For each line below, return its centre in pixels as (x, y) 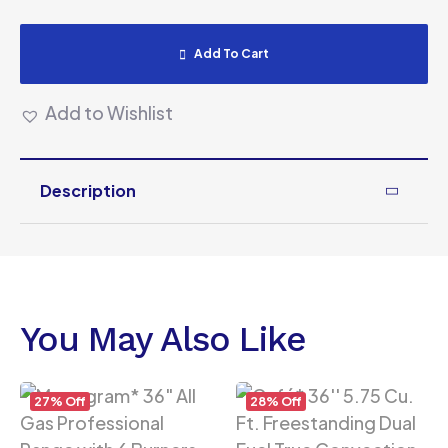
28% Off (276, 401)
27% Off (60, 401)
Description (88, 190)
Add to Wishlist (109, 112)
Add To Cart (231, 53)
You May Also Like (163, 339)
